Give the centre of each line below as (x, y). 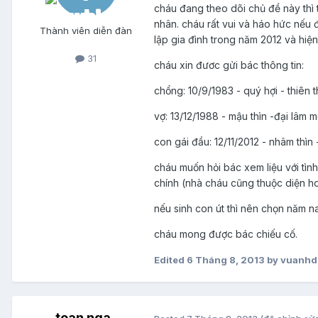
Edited (170, 260)
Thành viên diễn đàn (86, 31)
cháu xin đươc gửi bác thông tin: (229, 65)
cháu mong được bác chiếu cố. (226, 234)
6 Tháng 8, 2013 (226, 260)
